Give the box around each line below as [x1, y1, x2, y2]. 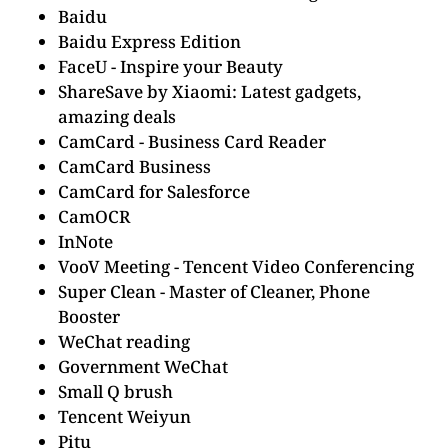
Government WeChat [58, 355, 228, 378]
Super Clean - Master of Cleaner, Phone [58, 280, 370, 303]
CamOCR [58, 205, 130, 228]
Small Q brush [58, 380, 173, 403]
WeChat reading [58, 330, 190, 353]
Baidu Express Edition [58, 30, 241, 53]
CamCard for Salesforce [58, 180, 250, 203]
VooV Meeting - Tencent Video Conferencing [58, 255, 414, 278]
